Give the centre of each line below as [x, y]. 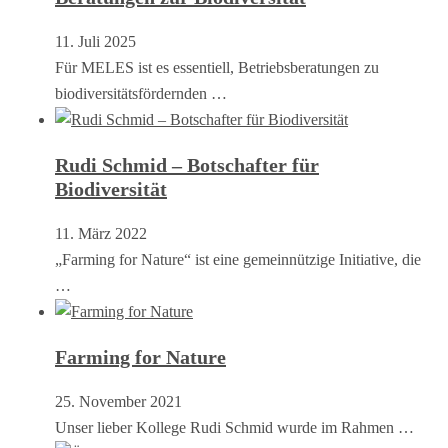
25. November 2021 [118, 401]
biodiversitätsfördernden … [141, 93]
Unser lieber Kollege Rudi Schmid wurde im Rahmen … [234, 427]
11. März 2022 [101, 233]
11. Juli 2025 [95, 41]
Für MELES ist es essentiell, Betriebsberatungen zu [217, 67]
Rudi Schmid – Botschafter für [187, 164]
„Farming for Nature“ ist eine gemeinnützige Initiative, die [238, 259]
